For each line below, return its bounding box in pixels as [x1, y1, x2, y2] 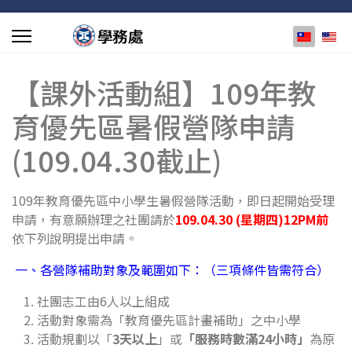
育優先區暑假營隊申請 [12, 105, 295, 146]
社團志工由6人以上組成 [37, 291, 170, 310]
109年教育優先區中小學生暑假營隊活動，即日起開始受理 [12, 191, 335, 210]
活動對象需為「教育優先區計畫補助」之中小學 [37, 310, 301, 329]
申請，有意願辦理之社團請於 [12, 210, 175, 229]
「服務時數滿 [182, 329, 258, 348]
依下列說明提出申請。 [12, 229, 137, 247]
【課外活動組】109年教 [12, 71, 316, 112]
